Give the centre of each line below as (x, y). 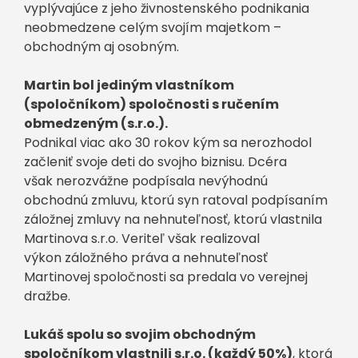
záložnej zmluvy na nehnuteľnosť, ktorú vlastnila (173, 219)
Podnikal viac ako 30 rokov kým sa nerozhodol (168, 143)
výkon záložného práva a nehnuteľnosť (146, 258)
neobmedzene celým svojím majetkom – (153, 28)
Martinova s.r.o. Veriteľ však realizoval (142, 239)
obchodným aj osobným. (101, 47)
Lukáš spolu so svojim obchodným (140, 334)
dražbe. (47, 296)
